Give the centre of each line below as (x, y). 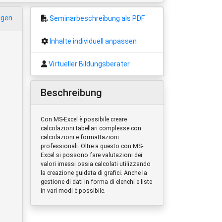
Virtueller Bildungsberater (89, 64)
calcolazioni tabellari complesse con (91, 128)
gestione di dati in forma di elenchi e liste (96, 182)
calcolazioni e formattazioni (80, 137)
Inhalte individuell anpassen (93, 41)
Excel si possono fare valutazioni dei (91, 155)
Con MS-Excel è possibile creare (84, 119)
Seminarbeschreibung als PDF (97, 18)
